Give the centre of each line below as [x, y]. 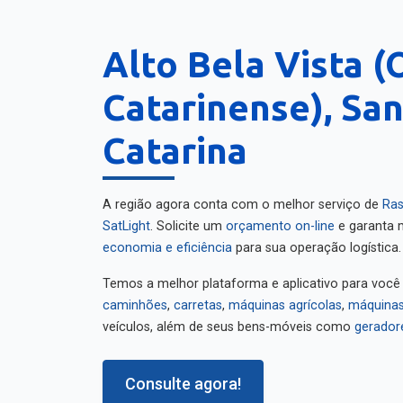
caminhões [135, 299]
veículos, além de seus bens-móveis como [228, 321]
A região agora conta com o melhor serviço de [242, 198]
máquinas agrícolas [285, 299]
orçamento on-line [280, 220]
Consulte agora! [183, 377]
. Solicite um [188, 220]
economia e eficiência [167, 242]
